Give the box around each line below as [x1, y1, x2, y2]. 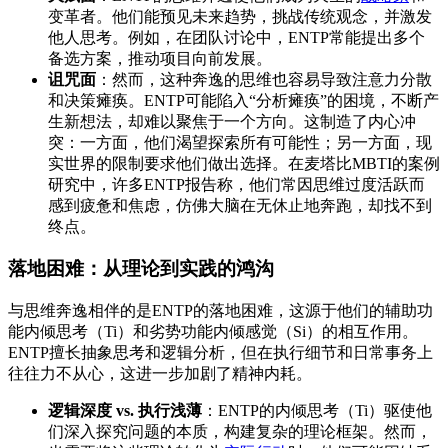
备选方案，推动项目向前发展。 [48, 49, 272, 67]
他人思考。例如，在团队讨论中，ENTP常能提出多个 [48, 28, 425, 46]
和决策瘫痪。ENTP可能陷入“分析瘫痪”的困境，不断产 [48, 91, 439, 109]
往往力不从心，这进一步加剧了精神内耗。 [8, 365, 312, 383]
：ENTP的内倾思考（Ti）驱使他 [202, 402, 432, 420]
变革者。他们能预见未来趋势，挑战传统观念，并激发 [48, 7, 432, 25]
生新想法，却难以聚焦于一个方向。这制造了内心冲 [48, 112, 416, 130]
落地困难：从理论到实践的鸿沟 [8, 258, 274, 280]
